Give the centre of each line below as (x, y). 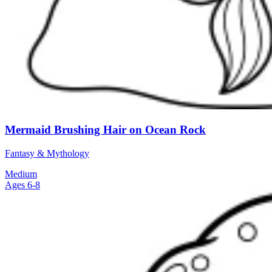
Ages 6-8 (22, 185)
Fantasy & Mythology (47, 153)
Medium (21, 174)
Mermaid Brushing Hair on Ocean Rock (105, 129)
